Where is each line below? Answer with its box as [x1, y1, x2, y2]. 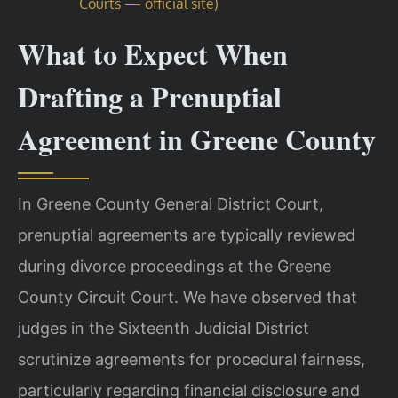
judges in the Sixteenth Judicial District [18, 318, 309, 338]
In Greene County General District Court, [18, 194, 323, 213]
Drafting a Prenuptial [18, 75, 282, 117]
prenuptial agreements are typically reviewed [18, 225, 355, 244]
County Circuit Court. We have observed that [18, 287, 357, 306]
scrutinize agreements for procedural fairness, [18, 349, 365, 369]
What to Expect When [18, 32, 288, 75]
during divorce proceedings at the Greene [18, 256, 331, 275]
